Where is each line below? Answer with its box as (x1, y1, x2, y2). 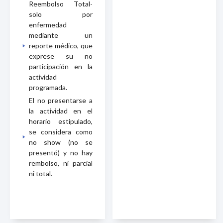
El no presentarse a (29, 96, 93, 105)
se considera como (29, 127, 93, 136)
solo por (29, 9, 93, 18)
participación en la (29, 62, 93, 71)
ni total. (29, 169, 52, 178)
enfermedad (29, 20, 67, 29)
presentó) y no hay (29, 148, 93, 157)
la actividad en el (29, 106, 93, 115)
